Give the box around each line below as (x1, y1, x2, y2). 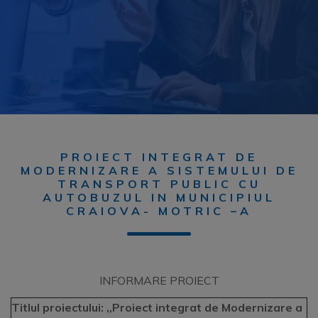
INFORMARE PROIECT (99, 273, 219, 287)
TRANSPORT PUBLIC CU (57, 177, 261, 191)
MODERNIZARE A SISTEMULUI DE (20, 163, 298, 177)
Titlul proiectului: (11, 300, 104, 314)
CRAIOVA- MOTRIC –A (66, 204, 252, 218)
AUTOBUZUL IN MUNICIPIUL (43, 190, 275, 204)
